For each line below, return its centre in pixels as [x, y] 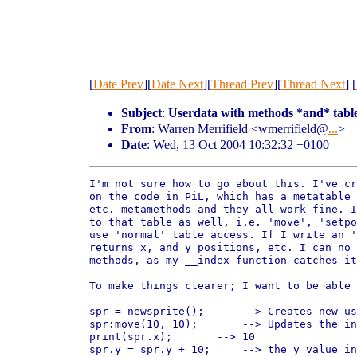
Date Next [177, 84]
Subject [141, 113]
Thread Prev [242, 84]
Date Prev [118, 84]
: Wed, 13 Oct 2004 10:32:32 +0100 [238, 145]
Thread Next [313, 84]
